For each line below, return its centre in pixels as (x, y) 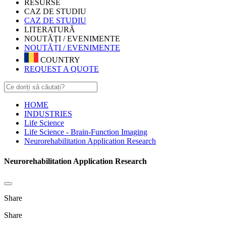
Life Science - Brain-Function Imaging (86, 132)
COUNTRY (59, 60)
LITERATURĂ (50, 30)
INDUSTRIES (48, 114)
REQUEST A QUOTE (62, 69)
